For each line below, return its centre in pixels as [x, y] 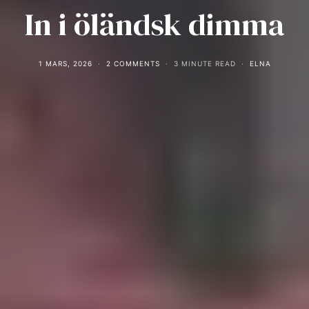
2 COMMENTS [133, 63]
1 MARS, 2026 [65, 63]
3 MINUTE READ [205, 63]
